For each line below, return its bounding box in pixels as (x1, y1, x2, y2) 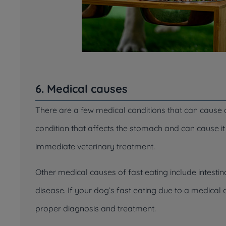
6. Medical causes (35, 82, 128, 96)
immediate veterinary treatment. (35, 141, 155, 151)
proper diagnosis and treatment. (35, 203, 156, 213)
